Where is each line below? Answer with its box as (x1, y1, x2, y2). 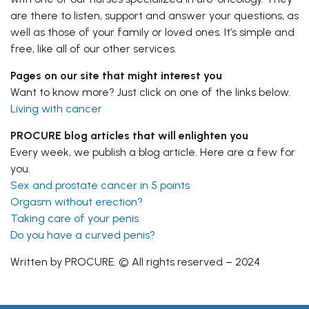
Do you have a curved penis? (10, 228, 155, 242)
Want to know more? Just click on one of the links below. (10, 86, 290, 99)
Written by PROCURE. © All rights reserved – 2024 (10, 255, 260, 269)
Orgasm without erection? (10, 195, 143, 209)
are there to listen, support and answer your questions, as (10, 9, 299, 23)
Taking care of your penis (10, 212, 139, 226)
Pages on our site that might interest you (10, 69, 222, 83)
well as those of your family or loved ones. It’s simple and (10, 26, 295, 39)
